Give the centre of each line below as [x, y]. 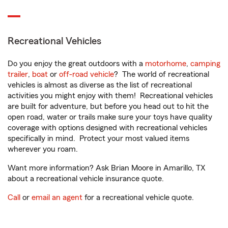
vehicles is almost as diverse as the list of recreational [100, 85]
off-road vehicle [87, 74]
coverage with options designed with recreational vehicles [107, 128]
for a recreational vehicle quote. [138, 197]
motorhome [166, 64]
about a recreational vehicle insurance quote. [86, 179]
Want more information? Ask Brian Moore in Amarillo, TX [107, 168]
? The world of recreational [162, 74]
